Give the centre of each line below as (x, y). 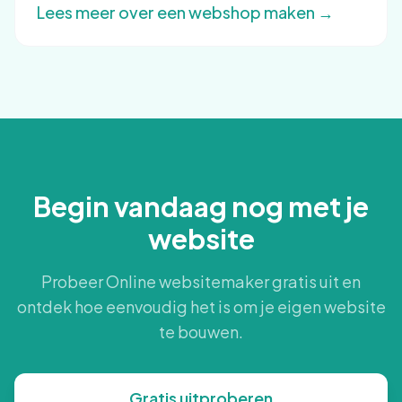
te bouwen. (201, 332)
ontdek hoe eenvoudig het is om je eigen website (201, 306)
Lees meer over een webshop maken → (185, 12)
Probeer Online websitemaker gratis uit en (201, 281)
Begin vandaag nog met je (201, 206)
